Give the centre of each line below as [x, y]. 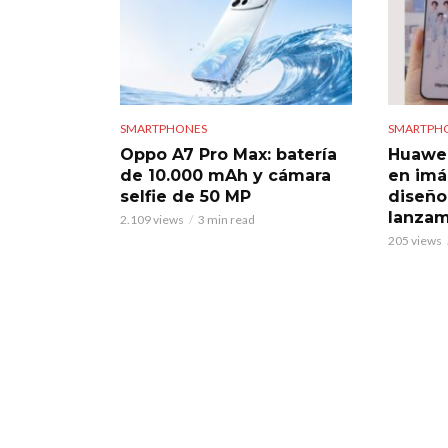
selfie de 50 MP [185, 197]
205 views [414, 241]
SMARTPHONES [163, 129]
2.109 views [152, 220]
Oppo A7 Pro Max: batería [228, 155]
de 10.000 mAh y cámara [225, 176]
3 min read [226, 220]
